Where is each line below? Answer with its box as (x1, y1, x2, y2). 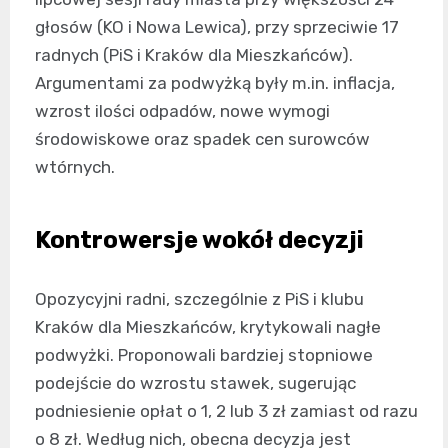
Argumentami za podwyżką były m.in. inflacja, (35, 72, 395, 93)
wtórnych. (35, 156, 115, 177)
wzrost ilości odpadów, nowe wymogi (35, 100, 330, 121)
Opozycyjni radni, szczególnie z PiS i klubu (35, 288, 364, 309)
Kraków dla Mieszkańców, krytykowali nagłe (35, 316, 381, 337)
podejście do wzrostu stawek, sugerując (35, 372, 356, 393)
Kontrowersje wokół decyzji (35, 225, 364, 254)
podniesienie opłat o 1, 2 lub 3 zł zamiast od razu (35, 400, 418, 421)
